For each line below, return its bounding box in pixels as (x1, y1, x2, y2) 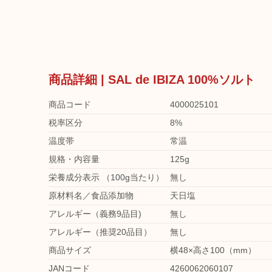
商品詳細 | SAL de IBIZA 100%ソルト (49, 73, 255, 86)
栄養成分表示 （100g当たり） (49, 172, 164, 182)
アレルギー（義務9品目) (49, 209, 141, 219)
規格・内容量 (49, 154, 100, 164)
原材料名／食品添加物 (49, 191, 134, 200)
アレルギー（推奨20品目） (49, 227, 152, 237)
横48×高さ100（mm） (170, 245, 256, 255)
